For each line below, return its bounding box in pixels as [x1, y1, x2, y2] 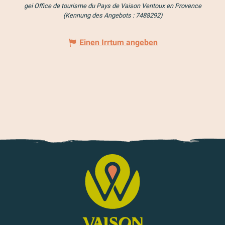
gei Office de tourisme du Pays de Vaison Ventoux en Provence [24, 2, 201, 10]
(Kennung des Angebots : [63, 12, 136, 20]
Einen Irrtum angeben [79, 38, 158, 48]
